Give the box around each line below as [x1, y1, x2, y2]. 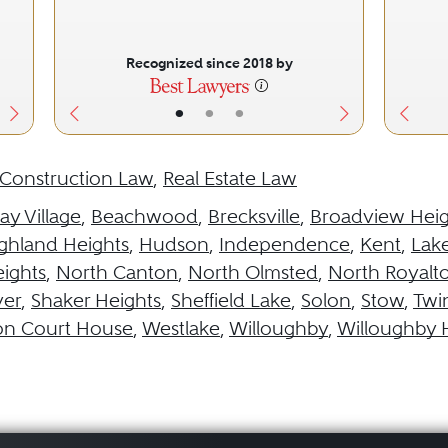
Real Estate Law [163, 167, 297, 190]
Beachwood [91, 205, 198, 228]
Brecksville [208, 205, 300, 228]
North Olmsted [188, 261, 318, 284]
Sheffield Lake [171, 289, 291, 312]
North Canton [56, 261, 178, 284]
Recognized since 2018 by [125, 54, 293, 72]
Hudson [139, 233, 209, 256]
